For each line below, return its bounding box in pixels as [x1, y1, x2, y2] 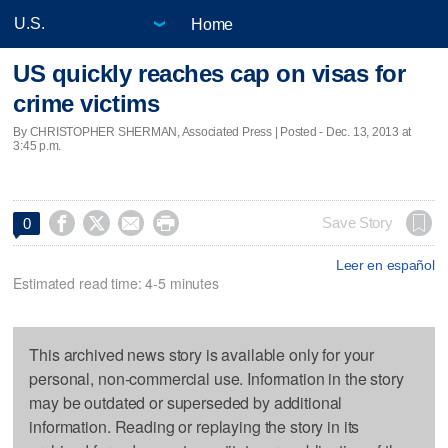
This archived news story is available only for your [29, 342, 375, 366]
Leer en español [335, 256, 435, 273]
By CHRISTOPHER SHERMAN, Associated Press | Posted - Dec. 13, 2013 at [13, 124, 412, 139]
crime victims [13, 90, 160, 118]
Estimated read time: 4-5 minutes [13, 272, 219, 293]
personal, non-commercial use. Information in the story [29, 366, 404, 390]
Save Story [322, 214, 393, 231]
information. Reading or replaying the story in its [29, 414, 360, 438]
